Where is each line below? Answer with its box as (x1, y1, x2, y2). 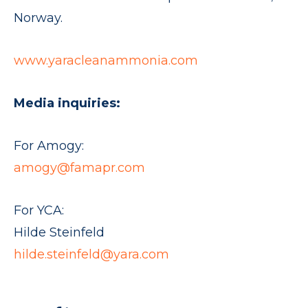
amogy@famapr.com (14, 160, 145, 176)
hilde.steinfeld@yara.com (14, 247, 169, 263)
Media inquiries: (14, 96, 120, 111)
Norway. (14, 10, 63, 26)
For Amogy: (14, 138, 84, 154)
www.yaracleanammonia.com (14, 53, 198, 69)
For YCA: (14, 203, 64, 219)
